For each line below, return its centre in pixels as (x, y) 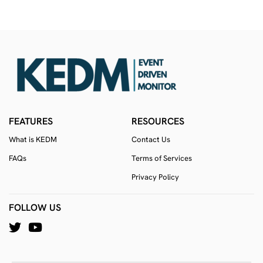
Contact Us (151, 139)
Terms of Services (162, 158)
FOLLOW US (35, 207)
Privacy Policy (155, 177)
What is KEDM (33, 139)
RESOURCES (158, 121)
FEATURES (31, 121)
